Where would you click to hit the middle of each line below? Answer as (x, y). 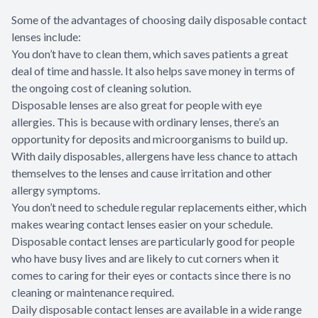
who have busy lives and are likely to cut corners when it (145, 258)
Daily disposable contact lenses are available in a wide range (157, 309)
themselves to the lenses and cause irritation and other (142, 173)
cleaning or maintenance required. (93, 292)
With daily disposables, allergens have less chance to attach (154, 156)
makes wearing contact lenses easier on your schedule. (143, 224)
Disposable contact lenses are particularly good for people (153, 241)
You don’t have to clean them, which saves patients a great (150, 54)
